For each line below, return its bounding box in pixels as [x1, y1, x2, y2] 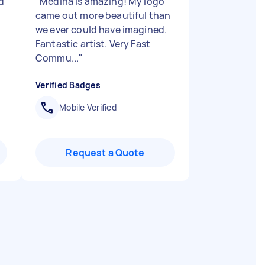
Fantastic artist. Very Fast [35, 37, 151, 50]
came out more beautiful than [35, 9, 171, 22]
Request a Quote [66, 146, 145, 159]
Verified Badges [35, 79, 101, 91]
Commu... [35, 51, 79, 64]
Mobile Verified [59, 102, 117, 113]
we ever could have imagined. [35, 23, 167, 36]
